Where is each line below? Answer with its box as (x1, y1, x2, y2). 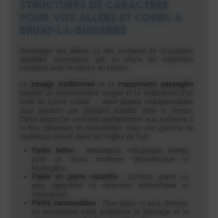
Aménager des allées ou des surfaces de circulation (19, 46, 194, 55)
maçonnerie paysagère (118, 80, 194, 89)
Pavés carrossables (36, 199, 96, 207)
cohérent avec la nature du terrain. (19, 64, 130, 73)
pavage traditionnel (31, 80, 95, 89)
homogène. (32, 163, 68, 172)
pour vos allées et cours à (19, 11, 182, 24)
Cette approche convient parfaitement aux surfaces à (19, 115, 194, 124)
